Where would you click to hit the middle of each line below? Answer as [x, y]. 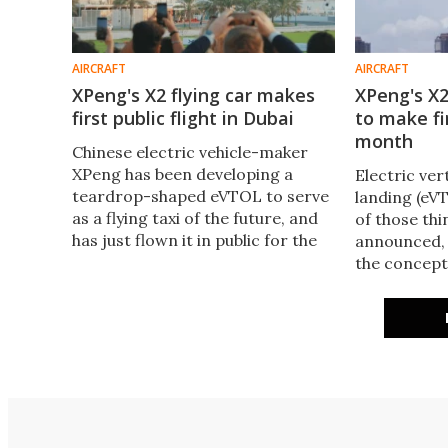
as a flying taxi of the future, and [195, 217]
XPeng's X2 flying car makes [193, 94]
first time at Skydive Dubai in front [203, 261]
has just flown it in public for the [194, 239]
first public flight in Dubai [183, 117]
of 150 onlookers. [137, 283]
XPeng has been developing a [182, 173]
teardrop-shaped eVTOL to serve [200, 195]
